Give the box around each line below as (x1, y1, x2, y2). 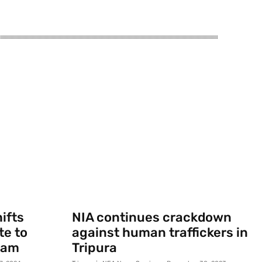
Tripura (71, 240, 117, 256)
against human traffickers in (71, 225, 248, 241)
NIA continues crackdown (71, 209, 232, 226)
